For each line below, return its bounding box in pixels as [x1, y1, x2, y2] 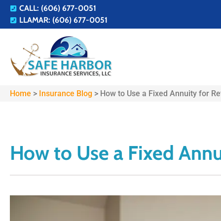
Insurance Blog [39, 89, 92, 98]
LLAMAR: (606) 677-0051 [19, 15, 108, 25]
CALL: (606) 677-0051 [19, 3, 96, 13]
